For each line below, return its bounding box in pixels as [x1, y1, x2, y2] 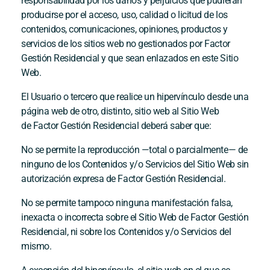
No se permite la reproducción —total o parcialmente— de [21, 143, 248, 155]
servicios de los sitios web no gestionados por [21, 37, 205, 49]
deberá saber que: [139, 119, 212, 131]
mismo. [21, 240, 52, 252]
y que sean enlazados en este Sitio [99, 52, 239, 64]
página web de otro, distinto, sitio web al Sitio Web [21, 105, 219, 117]
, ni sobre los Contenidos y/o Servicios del [66, 225, 231, 237]
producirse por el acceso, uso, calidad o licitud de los [21, 8, 228, 20]
